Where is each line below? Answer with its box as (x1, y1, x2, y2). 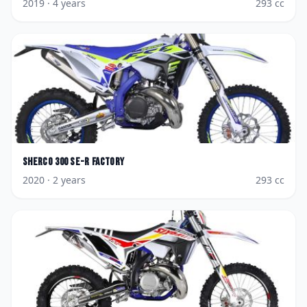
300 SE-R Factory (55, 156, 125, 169)
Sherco (23, 156, 53, 169)
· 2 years (45, 173, 86, 186)
